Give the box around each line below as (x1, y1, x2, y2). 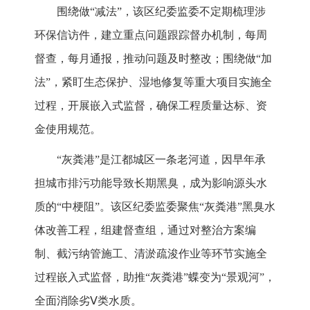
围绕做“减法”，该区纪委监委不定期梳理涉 (57, 6, 266, 18)
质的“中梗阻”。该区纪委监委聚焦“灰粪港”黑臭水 (35, 201, 275, 213)
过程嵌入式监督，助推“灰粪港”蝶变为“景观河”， (35, 271, 275, 284)
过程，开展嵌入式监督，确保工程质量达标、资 (35, 100, 267, 112)
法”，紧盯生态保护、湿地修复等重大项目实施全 (35, 76, 272, 89)
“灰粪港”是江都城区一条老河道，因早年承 (57, 154, 266, 166)
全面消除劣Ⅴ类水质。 (35, 295, 142, 307)
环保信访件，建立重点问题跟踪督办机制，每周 (35, 29, 267, 42)
